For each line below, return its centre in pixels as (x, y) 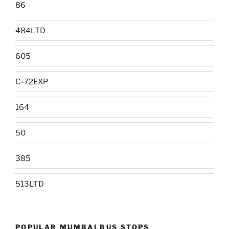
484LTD (30, 30)
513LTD (30, 184)
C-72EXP (32, 82)
